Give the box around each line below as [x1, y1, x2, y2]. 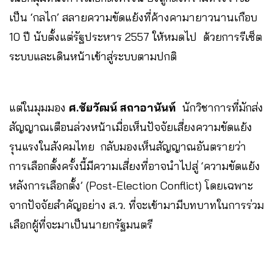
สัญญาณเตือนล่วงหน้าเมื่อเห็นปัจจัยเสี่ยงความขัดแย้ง [9, 119, 252, 134]
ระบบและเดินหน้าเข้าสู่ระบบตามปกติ [9, 49, 177, 63]
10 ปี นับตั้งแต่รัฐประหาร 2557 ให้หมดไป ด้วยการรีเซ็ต [9, 29, 262, 44]
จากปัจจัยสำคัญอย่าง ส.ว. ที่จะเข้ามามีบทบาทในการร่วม [9, 197, 264, 212]
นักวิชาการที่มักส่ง [179, 100, 263, 115]
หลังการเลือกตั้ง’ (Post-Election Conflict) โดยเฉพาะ [9, 178, 253, 193]
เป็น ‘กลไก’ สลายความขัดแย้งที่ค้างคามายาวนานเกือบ [9, 10, 257, 24]
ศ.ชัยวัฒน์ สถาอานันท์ [69, 100, 179, 115]
